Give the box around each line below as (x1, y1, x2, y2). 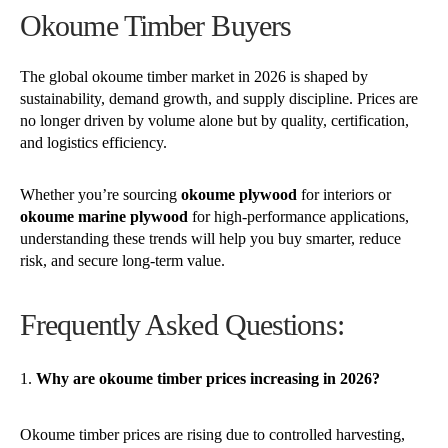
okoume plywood (181, 185, 297, 203)
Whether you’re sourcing (20, 185, 181, 203)
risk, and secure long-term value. (20, 251, 225, 269)
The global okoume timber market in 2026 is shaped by (20, 67, 368, 85)
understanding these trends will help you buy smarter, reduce (20, 229, 401, 247)
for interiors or (297, 185, 391, 203)
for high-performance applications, (188, 207, 409, 225)
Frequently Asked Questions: (20, 307, 344, 341)
